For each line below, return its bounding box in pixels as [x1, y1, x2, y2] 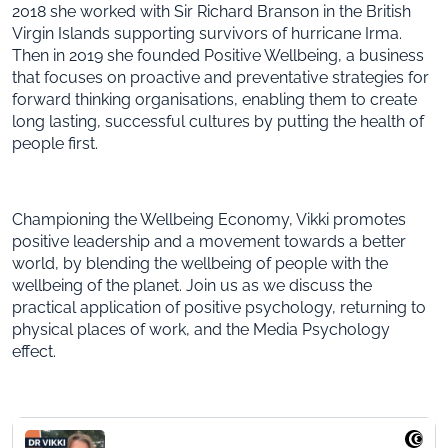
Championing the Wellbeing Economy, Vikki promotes [12, 209, 406, 229]
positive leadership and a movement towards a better [12, 231, 406, 251]
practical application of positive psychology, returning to [12, 297, 426, 317]
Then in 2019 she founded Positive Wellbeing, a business [12, 45, 424, 65]
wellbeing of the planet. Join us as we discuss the [12, 275, 372, 295]
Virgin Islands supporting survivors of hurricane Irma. [12, 23, 402, 43]
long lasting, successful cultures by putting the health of [12, 111, 424, 131]
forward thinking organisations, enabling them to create [12, 89, 417, 109]
